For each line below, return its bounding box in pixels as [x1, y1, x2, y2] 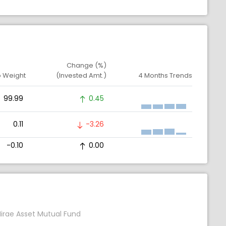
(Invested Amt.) [56, 71, 106, 81]
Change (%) [67, 61, 106, 71]
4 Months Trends [138, 71, 192, 81]
